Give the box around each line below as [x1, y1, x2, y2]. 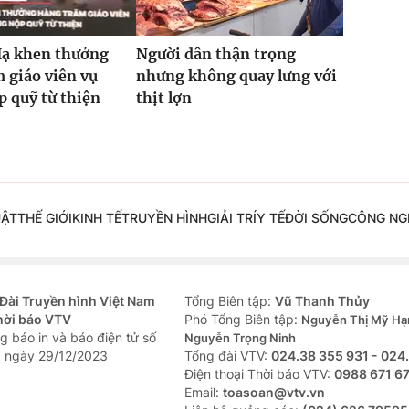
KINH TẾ [71, 210, 121, 226]
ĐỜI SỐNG [284, 210, 348, 226]
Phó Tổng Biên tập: [184, 311, 301, 328]
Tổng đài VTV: [184, 348, 271, 364]
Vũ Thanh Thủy [275, 293, 370, 309]
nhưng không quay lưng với [135, 67, 337, 86]
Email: [184, 384, 223, 401]
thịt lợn [135, 89, 192, 108]
